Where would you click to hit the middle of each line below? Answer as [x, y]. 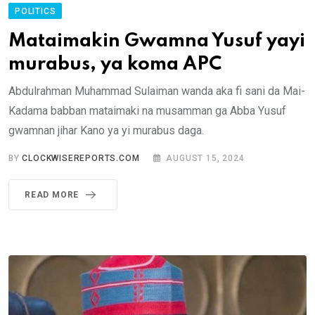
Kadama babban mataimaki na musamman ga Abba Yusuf [147, 111]
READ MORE [52, 195]
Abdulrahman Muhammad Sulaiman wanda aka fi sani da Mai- [157, 91]
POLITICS [36, 12]
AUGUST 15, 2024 [205, 159]
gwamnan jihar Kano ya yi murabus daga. [106, 131]
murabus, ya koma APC [115, 65]
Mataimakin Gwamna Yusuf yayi [157, 41]
